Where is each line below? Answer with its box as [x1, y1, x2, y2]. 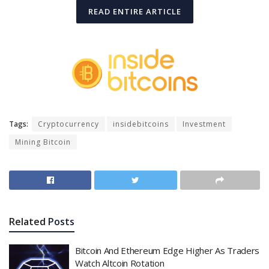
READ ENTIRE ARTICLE [88, 6, 181, 17]
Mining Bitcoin [15, 137, 71, 148]
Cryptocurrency [38, 119, 99, 130]
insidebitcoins [113, 119, 169, 130]
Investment [183, 119, 226, 130]
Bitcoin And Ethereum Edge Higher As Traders [75, 244, 260, 257]
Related [9, 215, 46, 229]
